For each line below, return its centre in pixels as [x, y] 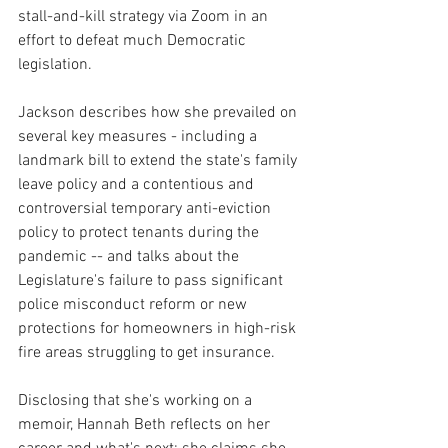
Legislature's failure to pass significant [152, 280]
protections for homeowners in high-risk [159, 328]
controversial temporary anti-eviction [146, 208]
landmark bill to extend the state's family [159, 160]
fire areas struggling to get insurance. [148, 352]
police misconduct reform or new [134, 304]
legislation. [55, 64]
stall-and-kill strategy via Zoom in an [145, 16]
